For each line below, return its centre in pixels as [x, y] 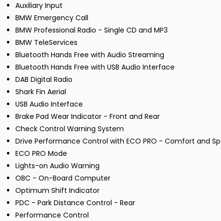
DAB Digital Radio [44, 80]
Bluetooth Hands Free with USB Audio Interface [95, 67]
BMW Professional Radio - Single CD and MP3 [92, 30]
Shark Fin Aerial [41, 92]
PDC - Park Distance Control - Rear [75, 203]
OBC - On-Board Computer [63, 178]
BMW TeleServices [46, 43]
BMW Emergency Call [52, 18]
